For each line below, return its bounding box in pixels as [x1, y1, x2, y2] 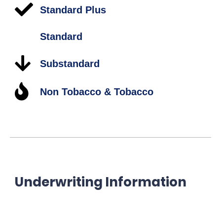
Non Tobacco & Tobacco [40, 86, 154, 97]
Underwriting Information [15, 173, 186, 191]
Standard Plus [40, 4, 107, 15]
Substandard [40, 58, 100, 69]
